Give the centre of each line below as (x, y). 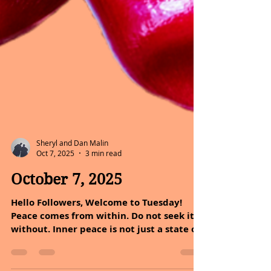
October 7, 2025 (67, 228)
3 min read (103, 201)
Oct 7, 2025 (55, 201)
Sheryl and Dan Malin (72, 191)
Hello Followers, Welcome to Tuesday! (96, 251)
